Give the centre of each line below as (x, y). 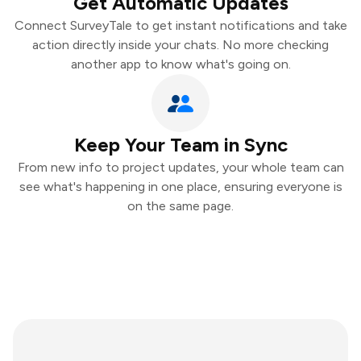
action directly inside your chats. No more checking (180, 45)
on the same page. (180, 206)
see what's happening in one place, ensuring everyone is (180, 187)
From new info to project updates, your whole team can (180, 167)
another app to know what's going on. (180, 64)
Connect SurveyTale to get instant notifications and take (180, 25)
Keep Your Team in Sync (180, 145)
